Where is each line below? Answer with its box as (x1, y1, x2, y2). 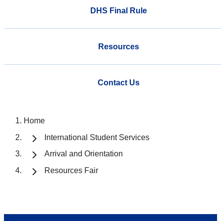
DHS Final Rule (90, 6, 147, 15)
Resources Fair (44, 166, 98, 175)
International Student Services (44, 133, 149, 142)
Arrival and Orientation (44, 149, 123, 158)
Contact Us (97, 78, 140, 87)
